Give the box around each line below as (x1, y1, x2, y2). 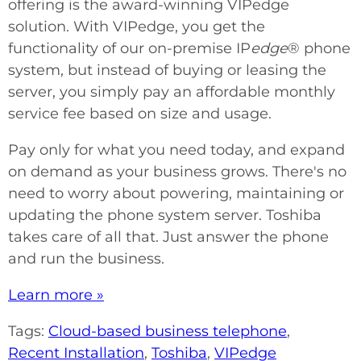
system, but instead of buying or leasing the (8, 61, 326, 80)
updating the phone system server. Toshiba (8, 206, 322, 225)
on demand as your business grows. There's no (8, 163, 346, 181)
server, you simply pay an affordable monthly (8, 83, 335, 102)
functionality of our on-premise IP (8, 39, 251, 58)
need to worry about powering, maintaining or (8, 185, 344, 203)
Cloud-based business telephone (48, 322, 287, 341)
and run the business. (8, 250, 164, 268)
